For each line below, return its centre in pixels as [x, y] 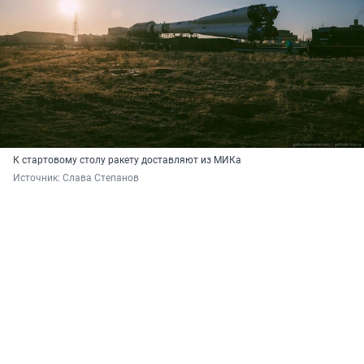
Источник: [38, 178]
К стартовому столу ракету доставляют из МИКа [127, 160]
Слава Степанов [101, 178]
